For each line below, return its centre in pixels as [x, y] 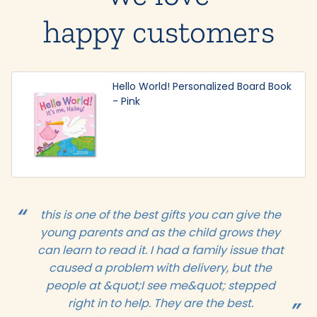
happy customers [158, 31]
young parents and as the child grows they [160, 232]
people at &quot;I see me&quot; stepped [160, 285]
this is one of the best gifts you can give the [160, 214]
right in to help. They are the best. [160, 303]
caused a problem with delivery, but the [160, 267]
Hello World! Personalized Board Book [202, 86]
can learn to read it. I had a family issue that [160, 250]
